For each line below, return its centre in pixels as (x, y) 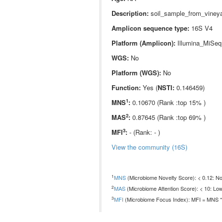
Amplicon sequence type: (150, 28)
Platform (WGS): (136, 73)
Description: (130, 13)
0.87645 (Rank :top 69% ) (168, 117)
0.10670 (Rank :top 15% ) (168, 102)
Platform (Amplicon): (143, 43)
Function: (126, 87)
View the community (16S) (149, 147)
